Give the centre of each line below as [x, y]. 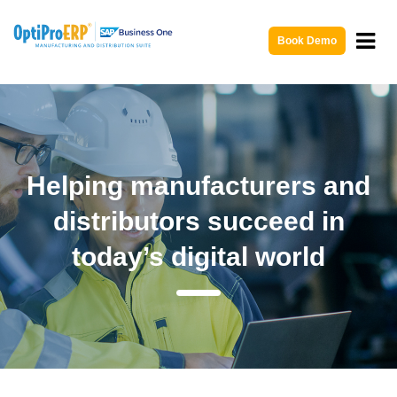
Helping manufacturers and [198, 186]
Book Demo [307, 41]
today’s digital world [198, 257]
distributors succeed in [198, 221]
